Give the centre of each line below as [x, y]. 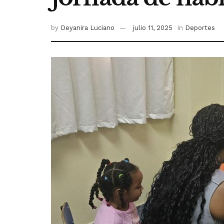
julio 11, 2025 [153, 28]
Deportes [200, 28]
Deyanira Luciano [87, 28]
